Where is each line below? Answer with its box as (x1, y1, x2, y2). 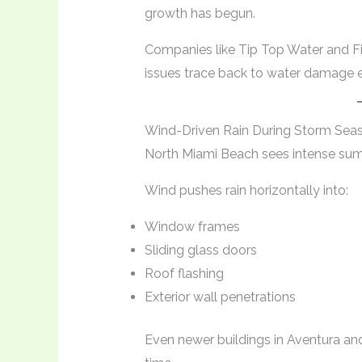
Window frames (144, 219, 240, 235)
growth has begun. (144, 6, 255, 22)
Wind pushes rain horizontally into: (144, 183, 348, 199)
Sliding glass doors (144, 242, 257, 259)
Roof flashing (144, 266, 224, 282)
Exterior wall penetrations (144, 289, 296, 305)
